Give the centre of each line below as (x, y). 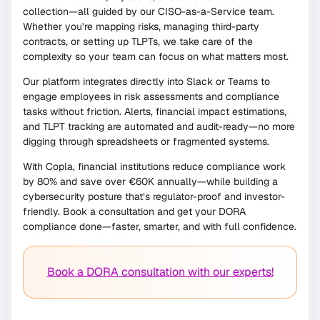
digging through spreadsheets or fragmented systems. (146, 141)
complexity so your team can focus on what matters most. (156, 56)
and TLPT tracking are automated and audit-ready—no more (159, 126)
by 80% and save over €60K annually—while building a (150, 182)
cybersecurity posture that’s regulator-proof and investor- (154, 197)
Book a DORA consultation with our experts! (160, 272)
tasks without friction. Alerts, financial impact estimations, (155, 111)
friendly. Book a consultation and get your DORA (134, 212)
